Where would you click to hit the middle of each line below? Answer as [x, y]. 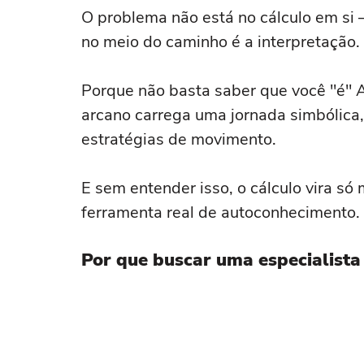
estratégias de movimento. [179, 139]
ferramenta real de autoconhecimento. [221, 212]
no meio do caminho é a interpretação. [221, 42]
